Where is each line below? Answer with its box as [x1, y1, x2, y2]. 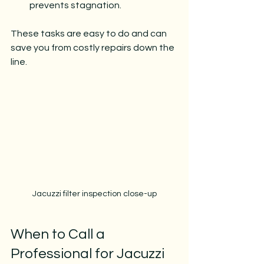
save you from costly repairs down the [11, 42, 176, 52]
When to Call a [11, 226, 108, 242]
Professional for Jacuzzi [11, 246, 167, 261]
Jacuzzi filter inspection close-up [32, 189, 157, 198]
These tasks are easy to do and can [11, 28, 169, 38]
